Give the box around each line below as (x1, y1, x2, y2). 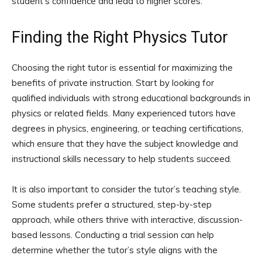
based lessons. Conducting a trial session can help (12, 229, 214, 240)
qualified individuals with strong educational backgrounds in (12, 92, 250, 104)
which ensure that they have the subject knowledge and (12, 137, 238, 149)
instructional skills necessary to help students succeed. (12, 153, 232, 164)
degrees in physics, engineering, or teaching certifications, (12, 122, 243, 134)
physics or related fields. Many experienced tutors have (12, 107, 236, 119)
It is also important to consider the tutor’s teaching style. (12, 183, 241, 195)
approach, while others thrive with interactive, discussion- (12, 213, 243, 225)
